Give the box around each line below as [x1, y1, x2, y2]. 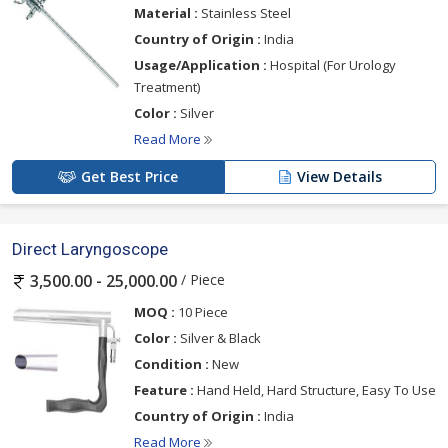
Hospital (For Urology [267, 56, 396, 75]
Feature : [134, 380, 194, 399]
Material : [134, 4, 198, 23]
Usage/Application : [134, 56, 267, 75]
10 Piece [175, 302, 228, 321]
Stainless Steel [198, 4, 291, 23]
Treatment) [134, 78, 200, 97]
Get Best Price [81, 167, 178, 187]
